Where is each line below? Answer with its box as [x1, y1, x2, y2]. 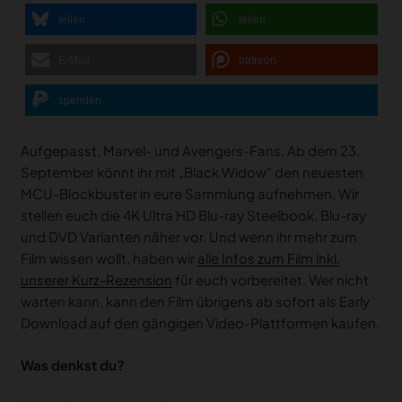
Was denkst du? [20, 355, 125, 373]
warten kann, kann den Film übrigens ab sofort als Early [20, 293, 370, 310]
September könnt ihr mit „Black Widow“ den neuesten [20, 163, 363, 181]
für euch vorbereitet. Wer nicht [171, 271, 369, 289]
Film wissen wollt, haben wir [20, 249, 197, 267]
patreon [239, 53, 276, 66]
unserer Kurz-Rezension [20, 271, 172, 289]
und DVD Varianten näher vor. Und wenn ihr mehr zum [20, 228, 357, 246]
